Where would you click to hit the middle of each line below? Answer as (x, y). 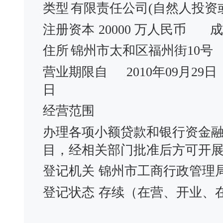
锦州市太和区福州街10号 (142, 51)
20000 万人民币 (142, 29)
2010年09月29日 (172, 72)
